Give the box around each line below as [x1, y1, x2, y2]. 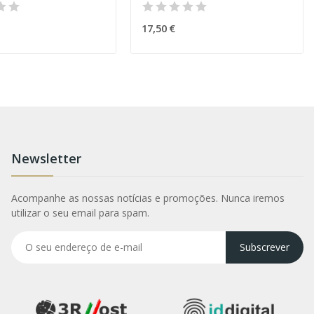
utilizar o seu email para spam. [11, 205, 149, 219]
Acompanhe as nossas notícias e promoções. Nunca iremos [11, 191, 285, 205]
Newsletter [11, 149, 81, 167]
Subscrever [239, 240, 289, 254]
